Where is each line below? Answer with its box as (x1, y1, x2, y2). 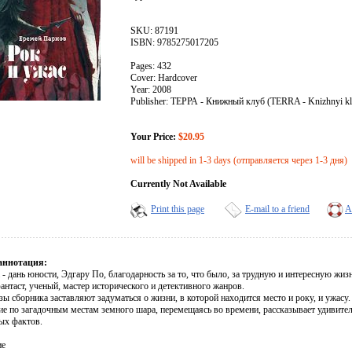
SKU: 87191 (130, 25, 178, 37)
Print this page (151, 203, 204, 215)
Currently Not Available (130, 178, 226, 190)
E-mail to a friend (245, 203, 310, 215)
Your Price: (130, 131, 176, 143)
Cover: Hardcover (130, 72, 197, 84)
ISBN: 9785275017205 (130, 37, 218, 49)
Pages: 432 (130, 60, 171, 72)
